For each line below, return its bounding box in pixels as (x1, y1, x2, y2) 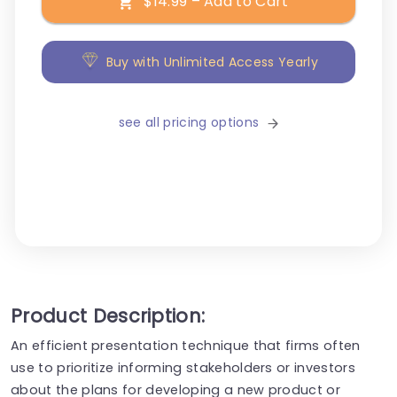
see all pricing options (118, 113, 260, 132)
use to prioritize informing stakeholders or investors (11, 358, 355, 377)
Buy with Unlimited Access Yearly (105, 53, 318, 72)
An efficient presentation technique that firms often (11, 336, 361, 354)
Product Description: (11, 302, 206, 329)
